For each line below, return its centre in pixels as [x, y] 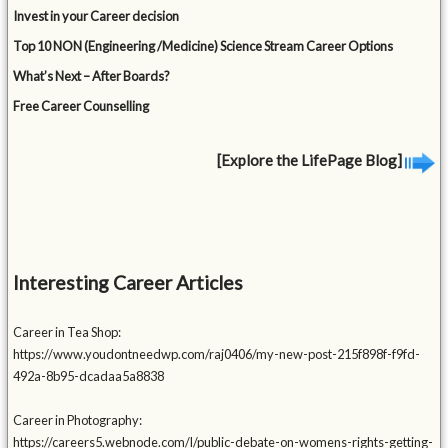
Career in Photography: [78, 420]
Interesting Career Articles [128, 283]
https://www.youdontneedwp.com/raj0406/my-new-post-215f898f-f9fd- [217, 354]
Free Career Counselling [81, 106]
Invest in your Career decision [96, 16]
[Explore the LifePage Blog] [310, 160]
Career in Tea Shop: [67, 332]
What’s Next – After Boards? [92, 76]
